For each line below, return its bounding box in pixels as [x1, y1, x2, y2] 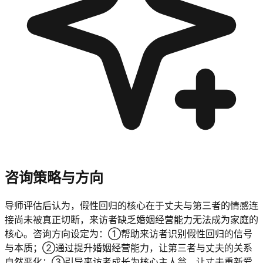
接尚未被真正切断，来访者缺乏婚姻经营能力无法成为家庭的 [5, 214, 258, 226]
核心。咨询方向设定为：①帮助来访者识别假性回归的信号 [5, 228, 252, 240]
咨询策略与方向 [5, 168, 103, 186]
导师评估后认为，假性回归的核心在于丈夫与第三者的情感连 [5, 200, 258, 212]
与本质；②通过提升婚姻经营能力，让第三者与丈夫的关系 [5, 242, 252, 254]
